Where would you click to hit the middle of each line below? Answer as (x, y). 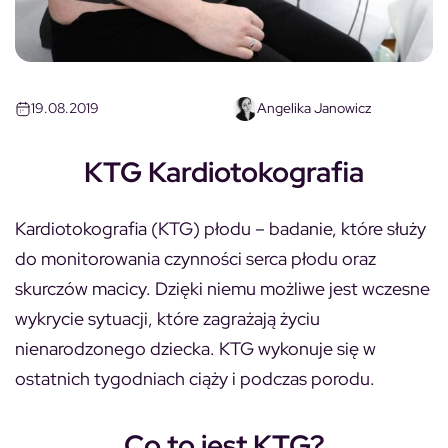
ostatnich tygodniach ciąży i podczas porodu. (195, 378)
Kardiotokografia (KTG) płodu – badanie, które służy (220, 228)
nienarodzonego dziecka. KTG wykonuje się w (195, 348)
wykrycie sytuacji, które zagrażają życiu (167, 318)
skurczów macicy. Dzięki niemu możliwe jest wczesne (222, 288)
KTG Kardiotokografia (224, 171)
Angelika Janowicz (314, 108)
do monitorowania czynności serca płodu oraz (195, 258)
